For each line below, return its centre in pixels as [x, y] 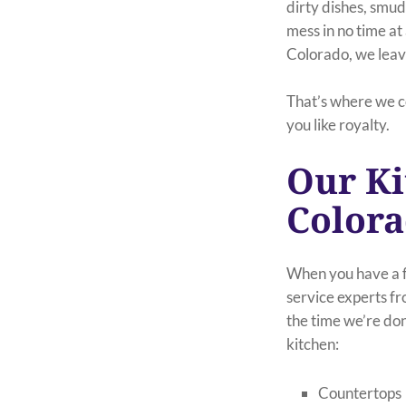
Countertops [360, 392]
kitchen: [313, 343]
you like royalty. [338, 124]
